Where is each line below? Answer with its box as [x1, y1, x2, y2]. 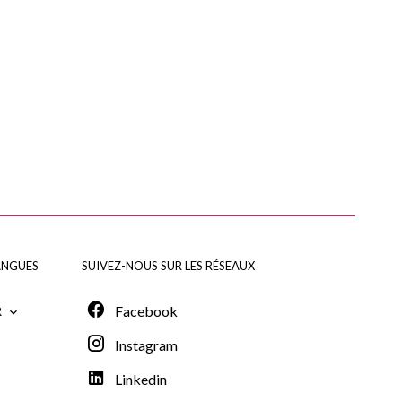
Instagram [114, 336, 178, 354]
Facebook [114, 302, 178, 319]
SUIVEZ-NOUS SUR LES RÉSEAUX [81, 254, 255, 274]
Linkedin [114, 371, 167, 388]
